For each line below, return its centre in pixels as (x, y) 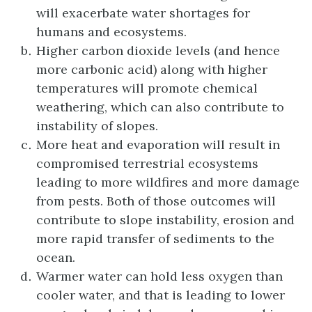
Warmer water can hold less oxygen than (159, 276)
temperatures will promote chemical (147, 88)
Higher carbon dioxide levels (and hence (158, 50)
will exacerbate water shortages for (143, 13)
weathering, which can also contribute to (160, 107)
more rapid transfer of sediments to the (155, 238)
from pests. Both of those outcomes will (156, 201)
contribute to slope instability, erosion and (165, 219)
